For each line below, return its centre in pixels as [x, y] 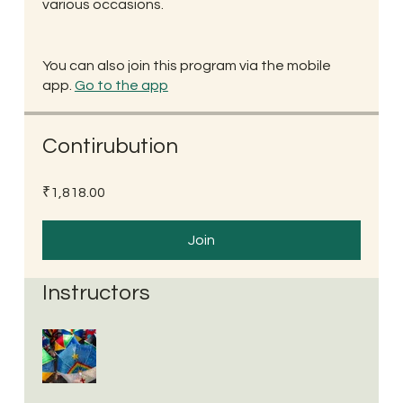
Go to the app [121, 86]
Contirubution [110, 147]
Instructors [96, 293]
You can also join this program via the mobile [186, 66]
